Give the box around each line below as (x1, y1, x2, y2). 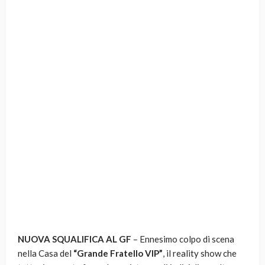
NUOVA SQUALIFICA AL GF (18, 234, 131, 245)
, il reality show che (163, 248, 237, 259)
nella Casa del (18, 248, 73, 259)
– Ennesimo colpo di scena (131, 234, 234, 245)
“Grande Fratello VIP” (73, 248, 163, 259)
